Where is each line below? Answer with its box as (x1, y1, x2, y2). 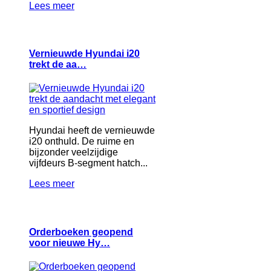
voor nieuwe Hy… (29, 237, 110, 248)
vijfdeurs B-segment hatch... (29, 158, 148, 169)
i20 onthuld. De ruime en (29, 136, 134, 147)
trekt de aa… (29, 59, 87, 70)
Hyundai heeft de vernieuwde (29, 125, 155, 136)
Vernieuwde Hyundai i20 (29, 48, 140, 59)
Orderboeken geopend (29, 226, 133, 237)
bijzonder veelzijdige (29, 147, 118, 158)
